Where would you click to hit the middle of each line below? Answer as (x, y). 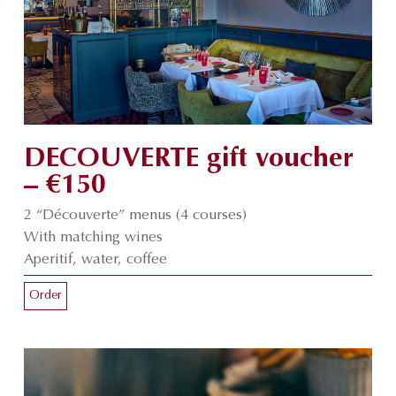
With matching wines (93, 237)
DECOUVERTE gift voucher (188, 159)
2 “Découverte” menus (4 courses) (135, 215)
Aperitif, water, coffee (95, 259)
